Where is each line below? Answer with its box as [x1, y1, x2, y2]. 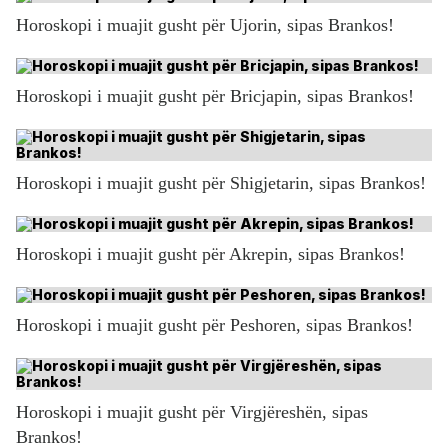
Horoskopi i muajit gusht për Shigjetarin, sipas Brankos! [16, 172, 426, 193]
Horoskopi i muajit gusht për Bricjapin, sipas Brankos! [16, 85, 414, 106]
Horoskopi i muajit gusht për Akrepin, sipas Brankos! [16, 243, 405, 264]
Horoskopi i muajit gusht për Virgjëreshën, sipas [16, 401, 368, 422]
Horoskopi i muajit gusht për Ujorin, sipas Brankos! [16, 14, 394, 35]
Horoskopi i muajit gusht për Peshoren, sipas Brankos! [16, 314, 413, 335]
